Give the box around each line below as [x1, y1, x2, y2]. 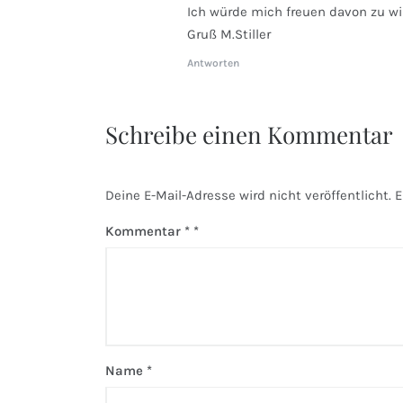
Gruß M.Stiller [187, 25, 271, 42]
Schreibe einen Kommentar [105, 118, 393, 150]
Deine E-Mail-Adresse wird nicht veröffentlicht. [105, 186, 391, 203]
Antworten [187, 56, 239, 69]
